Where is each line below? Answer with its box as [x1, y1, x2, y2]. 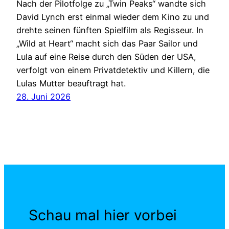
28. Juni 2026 [16, 91, 71, 102]
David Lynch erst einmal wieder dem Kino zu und [16, 12, 209, 22]
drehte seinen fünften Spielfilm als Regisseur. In [16, 25, 203, 36]
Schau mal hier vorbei [29, 206, 177, 224]
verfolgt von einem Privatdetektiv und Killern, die [16, 65, 210, 76]
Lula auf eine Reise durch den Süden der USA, [16, 52, 196, 62]
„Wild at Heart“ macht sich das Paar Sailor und [16, 38, 198, 49]
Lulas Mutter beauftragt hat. [16, 78, 128, 89]
